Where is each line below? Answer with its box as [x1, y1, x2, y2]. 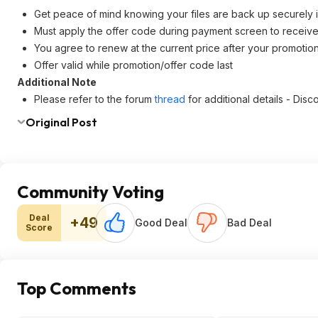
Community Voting [17, 181, 164, 202]
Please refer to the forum [34, 93, 155, 105]
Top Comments [17, 278, 136, 299]
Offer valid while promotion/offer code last [34, 59, 233, 71]
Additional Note [17, 76, 97, 88]
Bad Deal [227, 216, 272, 229]
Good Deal [135, 216, 187, 229]
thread [155, 93, 185, 105]
